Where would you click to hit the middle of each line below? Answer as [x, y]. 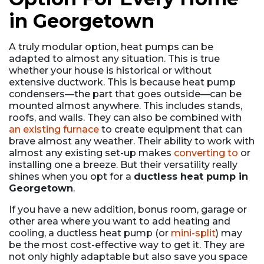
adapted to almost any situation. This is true [114, 58]
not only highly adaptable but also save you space [128, 256]
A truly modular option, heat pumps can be [111, 47]
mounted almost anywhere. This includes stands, [126, 105]
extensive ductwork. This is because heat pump [122, 82]
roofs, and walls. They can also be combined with [125, 117]
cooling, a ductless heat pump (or [90, 233]
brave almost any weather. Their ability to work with [132, 141]
